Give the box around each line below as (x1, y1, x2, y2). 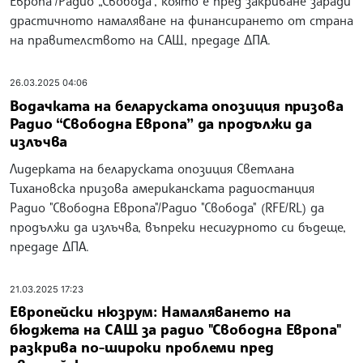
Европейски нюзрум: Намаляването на (10, 302, 291, 321)
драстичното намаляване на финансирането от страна (10, 12, 353, 29)
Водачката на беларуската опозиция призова (10, 96, 344, 114)
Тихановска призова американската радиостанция (10, 179, 314, 196)
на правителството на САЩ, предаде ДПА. (10, 32, 271, 49)
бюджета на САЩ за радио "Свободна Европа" (10, 320, 342, 339)
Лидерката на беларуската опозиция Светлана (10, 160, 294, 177)
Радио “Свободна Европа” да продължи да (10, 113, 313, 132)
